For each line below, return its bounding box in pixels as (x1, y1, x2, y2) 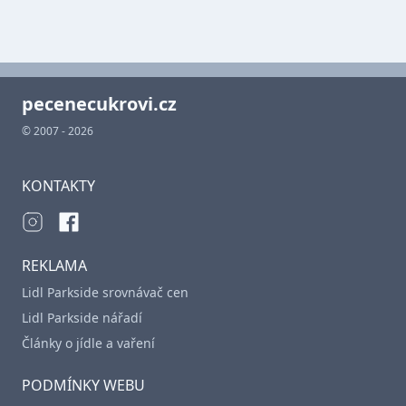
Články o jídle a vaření (22, 333, 155, 352)
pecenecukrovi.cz (22, 91, 177, 116)
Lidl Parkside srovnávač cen (22, 283, 188, 301)
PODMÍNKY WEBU (22, 374, 145, 395)
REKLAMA (22, 255, 87, 275)
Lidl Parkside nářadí (22, 308, 142, 326)
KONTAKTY (22, 175, 95, 196)
